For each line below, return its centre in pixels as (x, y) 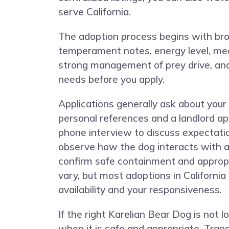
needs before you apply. (111, 79)
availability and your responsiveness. (140, 189)
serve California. (95, 12)
